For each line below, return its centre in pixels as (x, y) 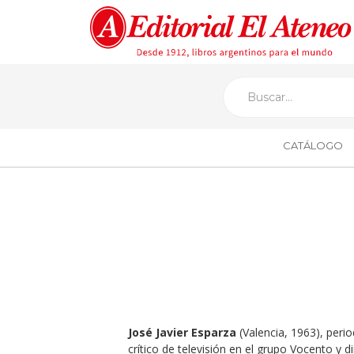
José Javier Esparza (182, 332)
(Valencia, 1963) (278, 332)
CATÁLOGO (313, 145)
